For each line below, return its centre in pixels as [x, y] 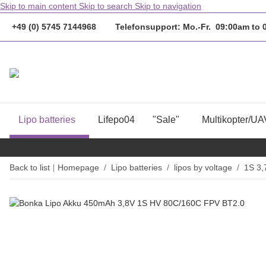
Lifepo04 [116, 120]
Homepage [78, 167]
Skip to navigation [168, 6]
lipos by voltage [203, 167]
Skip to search [107, 6]
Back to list [30, 167]
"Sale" [166, 120]
